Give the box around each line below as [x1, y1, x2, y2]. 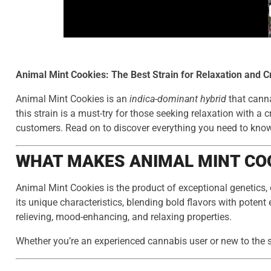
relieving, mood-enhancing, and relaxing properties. [16, 211, 232, 223]
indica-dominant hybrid [129, 93, 226, 105]
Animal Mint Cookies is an [16, 93, 129, 105]
